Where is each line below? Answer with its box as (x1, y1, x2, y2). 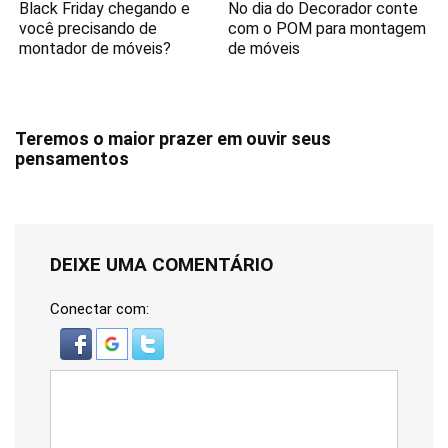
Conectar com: (50, 300, 149, 318)
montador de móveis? (19, 39, 172, 58)
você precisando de (19, 19, 158, 38)
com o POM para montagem (228, 19, 427, 38)
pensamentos (15, 148, 129, 169)
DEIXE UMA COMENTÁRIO (50, 253, 273, 276)
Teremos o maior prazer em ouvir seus (15, 128, 331, 149)
